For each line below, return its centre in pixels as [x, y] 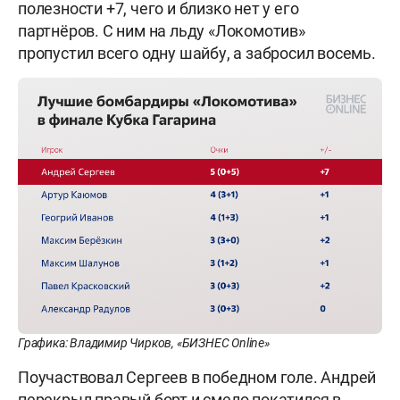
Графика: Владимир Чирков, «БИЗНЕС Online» [144, 342]
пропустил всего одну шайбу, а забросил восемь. [199, 53]
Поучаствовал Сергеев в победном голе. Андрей [197, 377]
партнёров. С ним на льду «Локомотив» [162, 30]
